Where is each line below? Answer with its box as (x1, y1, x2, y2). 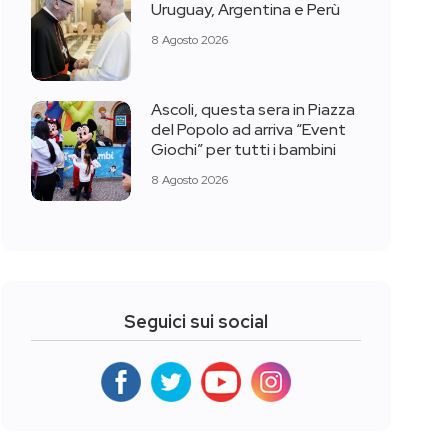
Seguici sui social (124, 309, 268, 333)
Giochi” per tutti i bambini (151, 139, 336, 161)
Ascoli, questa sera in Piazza (151, 99, 355, 121)
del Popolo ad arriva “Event (151, 119, 346, 141)
